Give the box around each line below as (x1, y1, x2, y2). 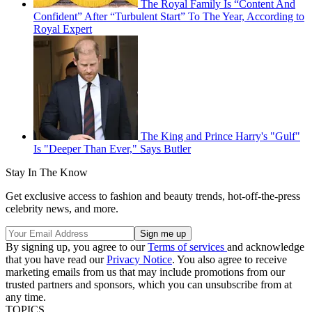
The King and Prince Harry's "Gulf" (141, 130, 300, 143)
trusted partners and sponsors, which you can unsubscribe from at (6, 279, 292, 291)
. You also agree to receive (172, 253, 287, 266)
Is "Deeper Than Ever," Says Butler (33, 143, 191, 155)
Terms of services (148, 241, 227, 253)
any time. (6, 291, 46, 304)
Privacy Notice (107, 253, 172, 266)
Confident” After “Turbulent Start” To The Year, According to (33, 10, 304, 23)
